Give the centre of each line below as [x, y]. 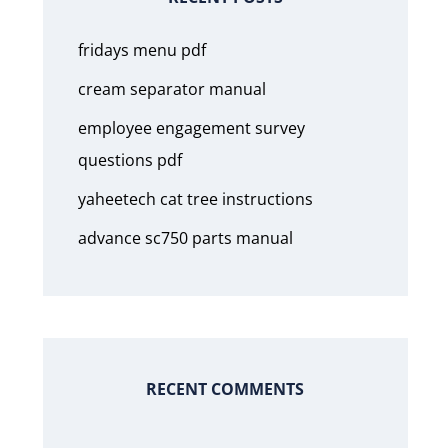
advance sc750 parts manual [185, 238]
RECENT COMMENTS [225, 389]
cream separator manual [171, 89]
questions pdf [129, 160]
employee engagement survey [191, 128]
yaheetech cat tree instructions [195, 199]
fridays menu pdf [141, 50]
